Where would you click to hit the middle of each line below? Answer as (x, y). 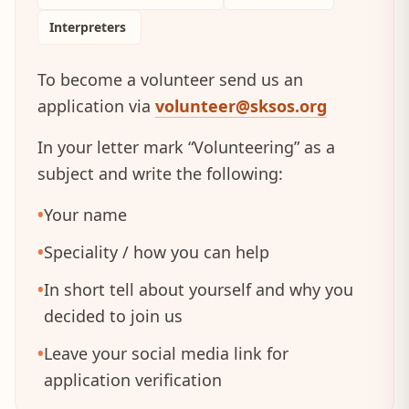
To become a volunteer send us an (170, 79)
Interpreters (89, 27)
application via (96, 106)
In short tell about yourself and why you (199, 289)
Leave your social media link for (166, 353)
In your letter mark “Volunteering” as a (186, 147)
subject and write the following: (160, 173)
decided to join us (113, 316)
